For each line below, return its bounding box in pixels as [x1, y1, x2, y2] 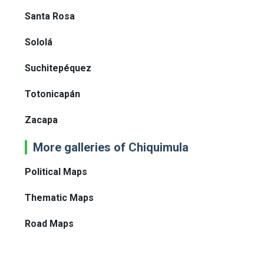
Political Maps [25, 166, 87, 178]
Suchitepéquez [25, 62, 91, 74]
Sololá [25, 37, 52, 48]
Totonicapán [25, 88, 80, 100]
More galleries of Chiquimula [33, 140, 189, 155]
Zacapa [25, 114, 58, 126]
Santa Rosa [25, 11, 75, 22]
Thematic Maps [25, 192, 94, 204]
